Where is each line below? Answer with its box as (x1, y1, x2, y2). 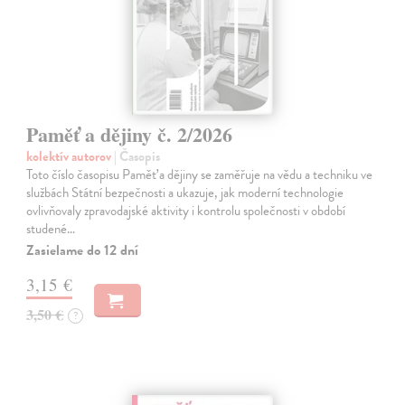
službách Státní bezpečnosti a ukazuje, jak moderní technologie (26, 182, 344, 202)
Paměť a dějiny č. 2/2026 (26, 118, 233, 149)
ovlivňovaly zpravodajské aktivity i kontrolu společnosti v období (26, 200, 346, 221)
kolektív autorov (26, 146, 115, 166)
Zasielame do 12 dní (26, 239, 139, 261)
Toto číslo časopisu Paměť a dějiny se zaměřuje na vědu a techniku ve (26, 164, 373, 184)
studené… (26, 218, 76, 239)
